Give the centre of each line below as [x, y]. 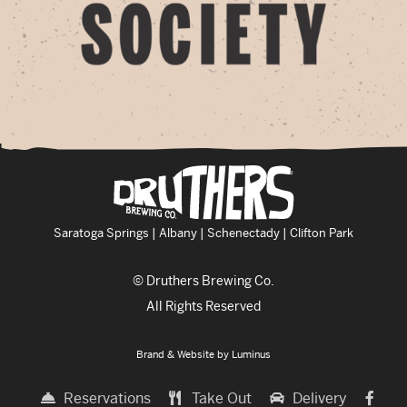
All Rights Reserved [203, 306]
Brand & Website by [184, 354]
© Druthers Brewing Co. [203, 280]
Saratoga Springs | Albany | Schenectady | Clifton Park [203, 233]
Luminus [251, 354]
